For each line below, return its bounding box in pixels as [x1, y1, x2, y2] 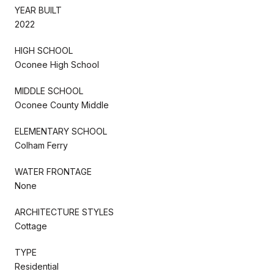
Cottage [15, 220, 47, 231]
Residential [15, 261, 59, 272]
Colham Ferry [15, 139, 68, 150]
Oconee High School [15, 59, 99, 70]
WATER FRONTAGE [15, 166, 92, 177]
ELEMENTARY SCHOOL [15, 125, 107, 136]
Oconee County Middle [15, 99, 109, 110]
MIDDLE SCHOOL [15, 85, 83, 96]
